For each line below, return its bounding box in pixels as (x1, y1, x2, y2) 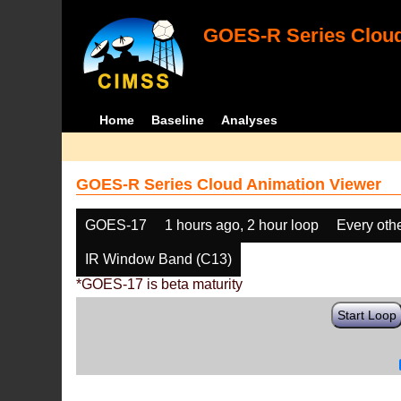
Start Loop (337, 308, 397, 322)
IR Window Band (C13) (85, 252, 233, 267)
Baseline (150, 113, 204, 127)
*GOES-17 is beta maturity (76, 277, 243, 292)
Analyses (220, 113, 277, 127)
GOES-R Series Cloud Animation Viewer (76, 175, 382, 193)
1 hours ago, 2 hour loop (165, 218, 320, 233)
